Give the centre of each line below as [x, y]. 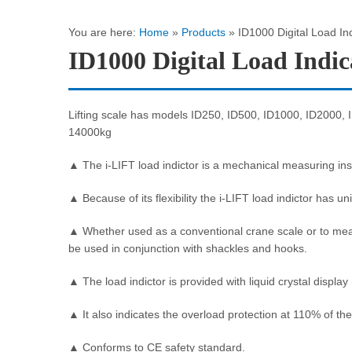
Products [203, 32]
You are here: [104, 32]
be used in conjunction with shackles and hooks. [188, 248]
